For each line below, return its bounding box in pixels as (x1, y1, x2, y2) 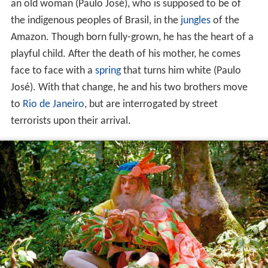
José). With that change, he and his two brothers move (10, 81, 248, 93)
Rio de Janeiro (22, 98, 84, 110)
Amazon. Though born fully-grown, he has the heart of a (10, 31, 254, 43)
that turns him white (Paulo (120, 65, 241, 77)
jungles (180, 14, 211, 26)
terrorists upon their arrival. (10, 115, 131, 127)
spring (95, 65, 121, 77)
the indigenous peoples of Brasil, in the (10, 14, 181, 26)
